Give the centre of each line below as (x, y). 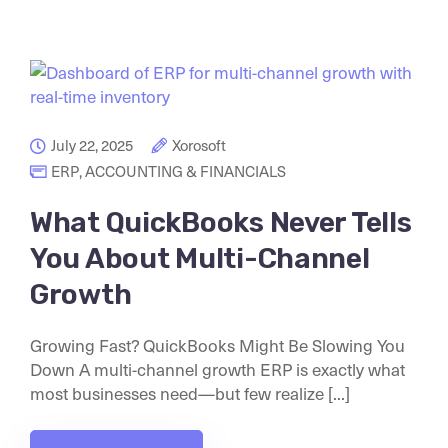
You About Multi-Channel (200, 258)
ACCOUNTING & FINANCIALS (185, 170)
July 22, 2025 (92, 144)
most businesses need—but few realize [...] (190, 392)
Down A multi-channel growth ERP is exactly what (217, 368)
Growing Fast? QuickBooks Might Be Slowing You (217, 344)
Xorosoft (199, 144)
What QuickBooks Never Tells (221, 222)
